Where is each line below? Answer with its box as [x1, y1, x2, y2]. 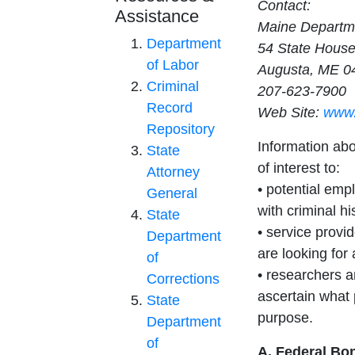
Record [147, 100, 193, 116]
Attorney [147, 164, 200, 181]
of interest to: [258, 160, 340, 177]
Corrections [147, 271, 219, 288]
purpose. [258, 310, 313, 326]
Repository [147, 121, 215, 138]
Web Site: [258, 105, 323, 121]
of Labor [147, 57, 199, 74]
